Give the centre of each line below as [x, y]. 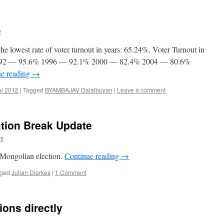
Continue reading [93, 156]
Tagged [33, 90]
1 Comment [71, 172]
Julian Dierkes [31, 172]
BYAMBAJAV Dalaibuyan [79, 90]
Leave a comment [141, 90]
